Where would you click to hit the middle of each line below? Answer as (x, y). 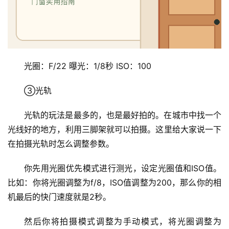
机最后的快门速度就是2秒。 (59, 197)
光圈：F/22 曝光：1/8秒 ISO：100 (88, 66)
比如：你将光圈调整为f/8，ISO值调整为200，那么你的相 (114, 182)
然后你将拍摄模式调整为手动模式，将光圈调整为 (123, 221)
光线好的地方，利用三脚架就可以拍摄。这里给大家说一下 (114, 129)
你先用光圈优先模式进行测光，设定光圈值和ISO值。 (123, 168)
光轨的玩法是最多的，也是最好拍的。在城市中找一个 (123, 115)
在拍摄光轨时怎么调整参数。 (61, 143)
